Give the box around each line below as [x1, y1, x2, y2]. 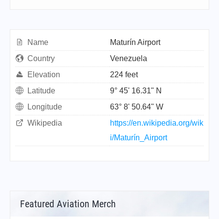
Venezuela [110, 54, 147, 63]
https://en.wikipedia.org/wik [110, 119, 203, 127]
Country [27, 54, 55, 63]
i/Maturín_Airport [110, 133, 167, 142]
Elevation [27, 70, 60, 79]
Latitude [27, 87, 55, 95]
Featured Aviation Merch [20, 198, 116, 210]
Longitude [27, 103, 62, 111]
